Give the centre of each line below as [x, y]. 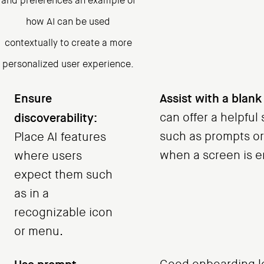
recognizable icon [63, 213]
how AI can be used [68, 22]
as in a [32, 194]
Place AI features [60, 137]
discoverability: [56, 118]
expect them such [63, 175]
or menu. [39, 232]
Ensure [33, 99]
